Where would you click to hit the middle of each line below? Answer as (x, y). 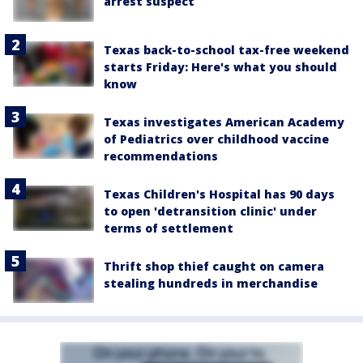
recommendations (161, 156)
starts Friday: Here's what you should (220, 66)
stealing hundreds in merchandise (211, 283)
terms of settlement (169, 228)
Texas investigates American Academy (224, 122)
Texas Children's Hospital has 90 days (219, 194)
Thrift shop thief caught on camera (214, 266)
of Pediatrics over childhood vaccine (216, 139)
